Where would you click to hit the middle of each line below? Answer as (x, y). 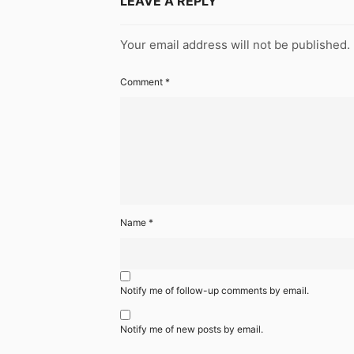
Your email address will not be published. (235, 45)
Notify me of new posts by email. (192, 330)
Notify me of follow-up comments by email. (215, 291)
